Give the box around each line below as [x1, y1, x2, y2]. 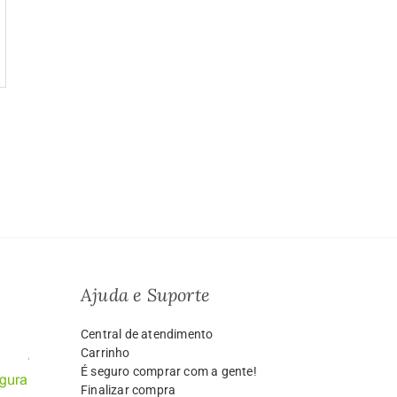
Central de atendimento [81, 327, 214, 342]
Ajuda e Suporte [81, 284, 210, 307]
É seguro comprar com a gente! [81, 364, 257, 379]
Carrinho [81, 346, 130, 361]
